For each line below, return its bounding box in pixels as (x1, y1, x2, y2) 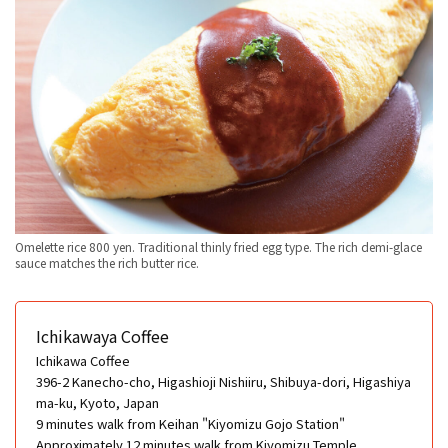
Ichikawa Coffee (36, 351, 130, 371)
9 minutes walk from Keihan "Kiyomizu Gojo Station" (36, 414, 345, 434)
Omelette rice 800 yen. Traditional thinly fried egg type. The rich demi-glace (15, 238, 422, 256)
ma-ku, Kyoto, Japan (36, 393, 159, 413)
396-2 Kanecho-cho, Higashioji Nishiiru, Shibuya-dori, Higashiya (36, 372, 411, 392)
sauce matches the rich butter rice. (15, 254, 199, 272)
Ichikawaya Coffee (36, 324, 169, 349)
